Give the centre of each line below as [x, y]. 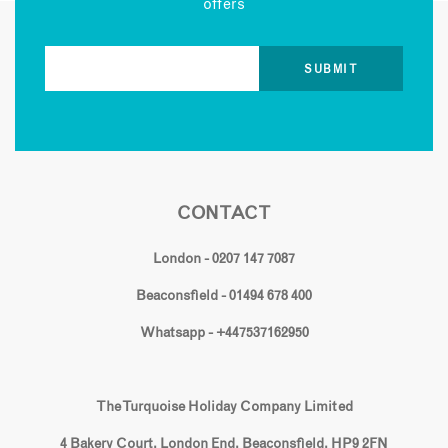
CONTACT [224, 214]
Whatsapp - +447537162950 [224, 332]
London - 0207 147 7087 [224, 258]
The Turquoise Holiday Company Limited [224, 406]
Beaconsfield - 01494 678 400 [224, 295]
